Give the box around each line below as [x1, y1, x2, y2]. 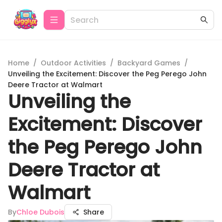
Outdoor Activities [41, 58, 106, 68]
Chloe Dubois [16, 207, 64, 217]
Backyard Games [117, 58, 180, 68]
